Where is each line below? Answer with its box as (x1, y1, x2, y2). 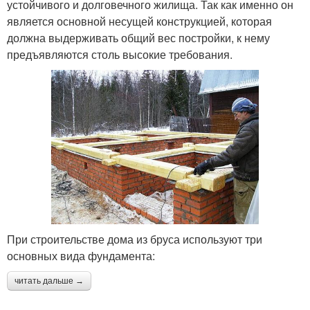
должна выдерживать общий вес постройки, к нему (7, 29, 270, 46)
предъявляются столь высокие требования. (7, 46, 232, 62)
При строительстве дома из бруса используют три (7, 231, 262, 248)
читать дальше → (15, 276, 84, 286)
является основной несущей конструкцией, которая (7, 12, 272, 29)
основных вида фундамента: (7, 248, 155, 264)
